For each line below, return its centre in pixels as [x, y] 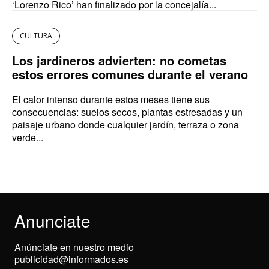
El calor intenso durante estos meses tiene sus [111, 100]
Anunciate [53, 221]
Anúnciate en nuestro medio [74, 247]
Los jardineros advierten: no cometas [119, 61]
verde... [28, 138]
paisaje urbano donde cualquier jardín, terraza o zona [125, 125]
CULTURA [36, 36]
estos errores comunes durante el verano [130, 74]
